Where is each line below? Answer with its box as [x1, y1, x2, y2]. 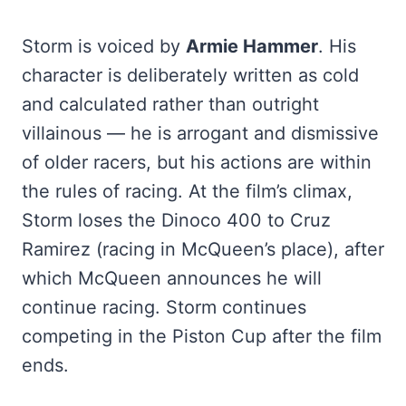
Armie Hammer [186, 34, 318, 57]
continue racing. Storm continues [22, 295, 306, 318]
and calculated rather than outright [22, 92, 319, 115]
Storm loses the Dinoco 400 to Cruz [22, 208, 331, 231]
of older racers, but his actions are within [22, 150, 372, 173]
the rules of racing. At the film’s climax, [22, 179, 353, 202]
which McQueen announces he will [22, 266, 322, 289]
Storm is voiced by [22, 34, 186, 57]
